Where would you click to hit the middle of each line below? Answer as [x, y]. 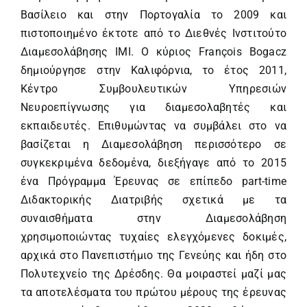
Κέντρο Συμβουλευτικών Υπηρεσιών [153, 88]
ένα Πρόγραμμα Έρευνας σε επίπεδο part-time [153, 181]
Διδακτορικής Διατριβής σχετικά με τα [153, 199]
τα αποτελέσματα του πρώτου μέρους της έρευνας [153, 292]
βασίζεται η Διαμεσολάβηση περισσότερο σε [153, 144]
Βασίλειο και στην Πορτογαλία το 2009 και [153, 14]
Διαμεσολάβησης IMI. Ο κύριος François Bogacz [153, 51]
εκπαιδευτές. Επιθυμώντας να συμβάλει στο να [153, 125]
